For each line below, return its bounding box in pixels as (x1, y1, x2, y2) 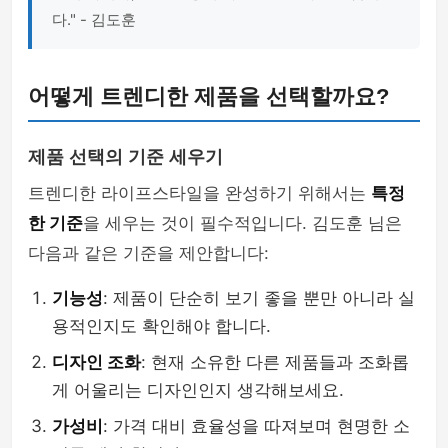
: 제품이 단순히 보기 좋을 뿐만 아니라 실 (103, 288, 415, 308)
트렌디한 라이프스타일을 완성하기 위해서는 (28, 183, 371, 203)
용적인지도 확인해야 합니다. (52, 316, 271, 336)
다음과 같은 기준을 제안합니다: (28, 243, 269, 263)
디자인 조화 (52, 352, 141, 372)
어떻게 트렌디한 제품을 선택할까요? (28, 84, 389, 109)
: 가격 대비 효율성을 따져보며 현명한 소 (103, 416, 410, 436)
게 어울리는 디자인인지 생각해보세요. (52, 380, 344, 400)
